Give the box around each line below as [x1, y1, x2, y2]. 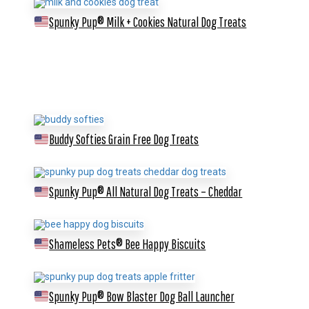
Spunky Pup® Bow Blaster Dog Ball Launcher [49, 288, 235, 304]
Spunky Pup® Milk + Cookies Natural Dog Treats [49, 13, 247, 30]
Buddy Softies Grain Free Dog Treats [49, 131, 199, 148]
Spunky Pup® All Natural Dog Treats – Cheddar [49, 183, 243, 200]
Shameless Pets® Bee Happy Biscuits [49, 235, 206, 252]
